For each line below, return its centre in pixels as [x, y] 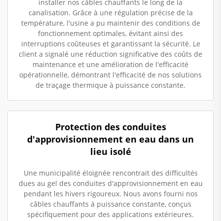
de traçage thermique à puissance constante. [110, 85]
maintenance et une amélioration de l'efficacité [110, 64]
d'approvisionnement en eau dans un [110, 139]
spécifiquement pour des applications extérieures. [110, 214]
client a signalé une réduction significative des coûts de [110, 54]
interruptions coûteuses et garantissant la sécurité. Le [110, 43]
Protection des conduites [110, 127]
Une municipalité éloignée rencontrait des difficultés [110, 173]
